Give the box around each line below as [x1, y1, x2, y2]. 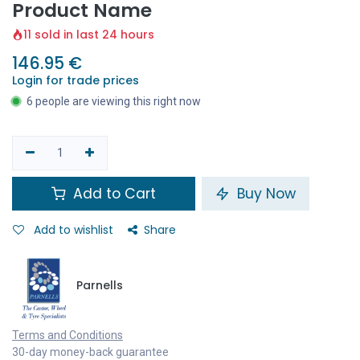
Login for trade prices [12, 72, 139, 88]
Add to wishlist [34, 221, 113, 238]
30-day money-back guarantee [12, 345, 169, 358]
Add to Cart [69, 183, 156, 203]
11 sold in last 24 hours [23, 26, 154, 43]
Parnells [76, 276, 123, 293]
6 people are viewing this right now [27, 94, 201, 108]
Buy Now [233, 183, 296, 203]
